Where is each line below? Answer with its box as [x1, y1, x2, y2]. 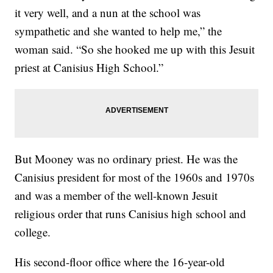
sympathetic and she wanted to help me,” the [15, 23, 222, 39]
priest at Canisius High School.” [15, 60, 164, 76]
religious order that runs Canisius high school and [15, 206, 247, 222]
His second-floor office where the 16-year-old [15, 254, 225, 270]
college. [15, 224, 51, 240]
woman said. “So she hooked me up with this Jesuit [15, 41, 255, 57]
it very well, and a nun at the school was [15, 5, 201, 21]
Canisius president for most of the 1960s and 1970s [15, 169, 255, 185]
